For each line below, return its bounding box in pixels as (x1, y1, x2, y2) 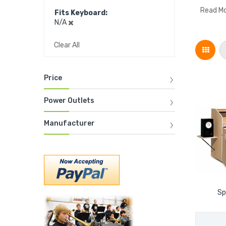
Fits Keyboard (54, 9, 105, 17)
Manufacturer (44, 119, 95, 128)
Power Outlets (44, 96, 94, 105)
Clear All (54, 41, 80, 50)
